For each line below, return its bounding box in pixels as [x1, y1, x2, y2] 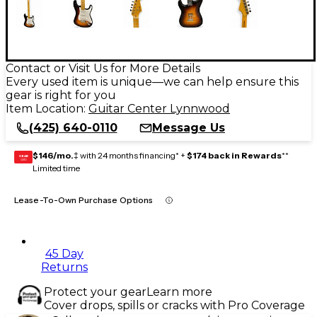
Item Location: [6, 101, 88, 115]
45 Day [45, 246, 83, 260]
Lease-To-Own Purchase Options [14, 194, 154, 205]
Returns [41, 260, 88, 274]
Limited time [33, 162, 80, 173]
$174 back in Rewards [187, 149, 282, 161]
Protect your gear [44, 284, 146, 299]
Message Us [152, 120, 225, 134]
